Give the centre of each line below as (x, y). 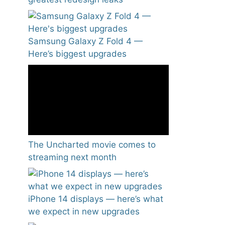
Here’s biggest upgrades (77, 54)
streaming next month (72, 157)
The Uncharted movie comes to (92, 144)
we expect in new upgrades (84, 212)
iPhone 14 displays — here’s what (96, 199)
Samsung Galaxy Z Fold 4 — (85, 41)
